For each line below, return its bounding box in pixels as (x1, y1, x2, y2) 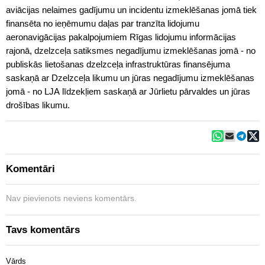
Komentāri (6, 163, 55, 174)
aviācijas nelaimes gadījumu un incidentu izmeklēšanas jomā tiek (6, 5, 257, 15)
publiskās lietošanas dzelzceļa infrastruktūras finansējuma (6, 59, 230, 69)
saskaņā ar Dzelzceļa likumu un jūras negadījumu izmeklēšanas (6, 73, 254, 83)
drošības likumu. (6, 100, 70, 110)
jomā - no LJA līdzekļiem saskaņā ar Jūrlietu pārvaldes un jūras (6, 86, 250, 96)
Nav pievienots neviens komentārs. (6, 193, 137, 203)
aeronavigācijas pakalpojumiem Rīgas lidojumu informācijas (6, 32, 236, 42)
